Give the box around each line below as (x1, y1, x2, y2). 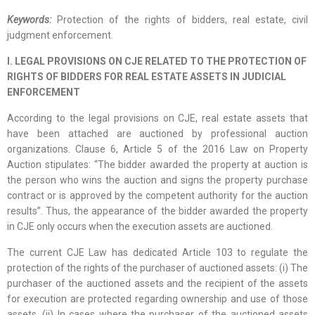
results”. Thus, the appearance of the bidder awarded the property (7, 205, 308, 217)
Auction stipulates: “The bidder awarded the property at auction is (7, 159, 308, 171)
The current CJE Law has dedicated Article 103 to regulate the (7, 247, 308, 259)
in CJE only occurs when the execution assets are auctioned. (7, 221, 273, 233)
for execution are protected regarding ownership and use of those (7, 293, 308, 305)
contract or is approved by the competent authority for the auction (7, 190, 308, 202)
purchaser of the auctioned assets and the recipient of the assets (7, 278, 308, 290)
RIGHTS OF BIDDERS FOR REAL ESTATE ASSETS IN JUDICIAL (7, 71, 286, 83)
